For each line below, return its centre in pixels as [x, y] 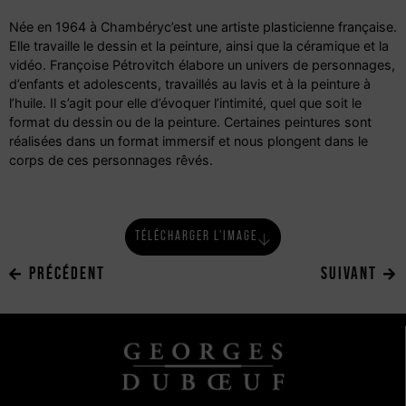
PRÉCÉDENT [67, 273]
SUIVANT [349, 273]
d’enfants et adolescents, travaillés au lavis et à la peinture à [190, 83]
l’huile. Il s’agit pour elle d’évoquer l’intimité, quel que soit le [185, 102]
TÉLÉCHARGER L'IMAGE [196, 236]
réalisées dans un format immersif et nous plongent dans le [188, 140]
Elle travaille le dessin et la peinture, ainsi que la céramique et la [199, 45]
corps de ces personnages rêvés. [111, 159]
